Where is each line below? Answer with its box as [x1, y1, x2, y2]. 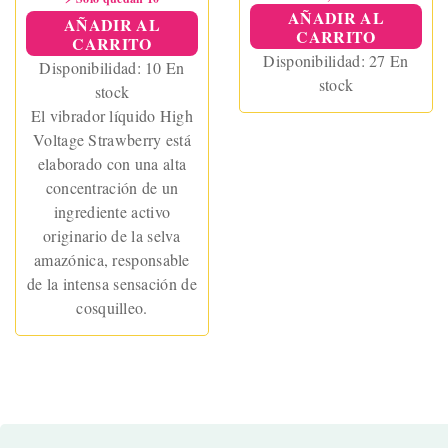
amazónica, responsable [34, 249, 190, 271]
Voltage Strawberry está [33, 129, 191, 151]
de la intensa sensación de [27, 273, 197, 295]
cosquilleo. [76, 297, 148, 319]
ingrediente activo [53, 201, 171, 223]
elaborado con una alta [37, 153, 187, 175]
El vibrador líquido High [30, 105, 194, 127]
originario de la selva [43, 225, 181, 247]
